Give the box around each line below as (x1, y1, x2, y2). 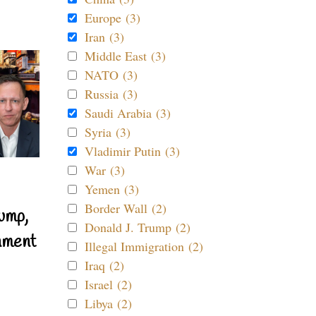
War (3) (85, 162, 125, 178)
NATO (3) (85, 66, 138, 83)
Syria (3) (85, 123, 130, 140)
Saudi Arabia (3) (85, 104, 171, 121)
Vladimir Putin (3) (85, 142, 180, 159)
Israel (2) (85, 276, 132, 293)
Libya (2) (85, 295, 132, 312)
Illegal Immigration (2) (85, 238, 203, 255)
